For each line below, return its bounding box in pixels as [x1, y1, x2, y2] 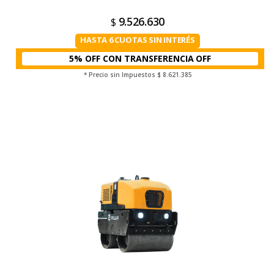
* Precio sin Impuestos [83, 70, 157, 79]
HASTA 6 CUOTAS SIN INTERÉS [80, 34, 195, 45]
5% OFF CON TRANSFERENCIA [69, 53, 194, 64]
